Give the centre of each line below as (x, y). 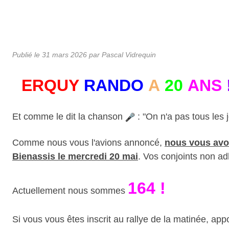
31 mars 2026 (64, 54)
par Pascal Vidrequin (121, 54)
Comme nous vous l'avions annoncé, (88, 142)
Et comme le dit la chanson (69, 116)
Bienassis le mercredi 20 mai (75, 156)
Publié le (27, 54)
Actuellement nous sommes (70, 190)
